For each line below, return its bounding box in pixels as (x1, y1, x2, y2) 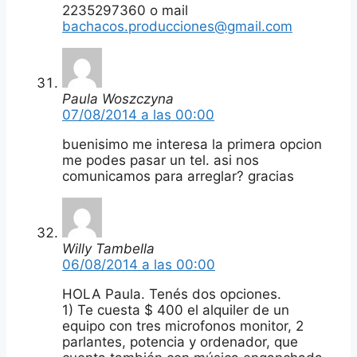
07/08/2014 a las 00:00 (62, 106, 214, 123)
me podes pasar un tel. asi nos (62, 151, 259, 168)
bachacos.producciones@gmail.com (62, 18, 292, 34)
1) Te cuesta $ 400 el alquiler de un (62, 301, 289, 318)
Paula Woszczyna (62, 90, 174, 107)
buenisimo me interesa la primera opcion (62, 135, 322, 152)
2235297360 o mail (62, 2, 188, 18)
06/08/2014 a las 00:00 (62, 256, 215, 273)
